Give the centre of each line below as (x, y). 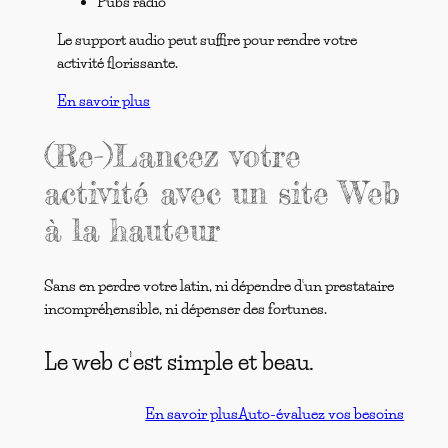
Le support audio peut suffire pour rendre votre (207, 39)
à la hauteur (131, 230)
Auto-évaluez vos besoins (321, 413)
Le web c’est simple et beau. (178, 362)
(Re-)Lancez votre (172, 156)
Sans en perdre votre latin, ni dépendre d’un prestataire (218, 286)
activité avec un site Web (221, 193)
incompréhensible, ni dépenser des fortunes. (185, 309)
